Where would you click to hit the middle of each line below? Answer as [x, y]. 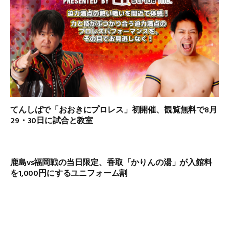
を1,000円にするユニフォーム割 [69, 174]
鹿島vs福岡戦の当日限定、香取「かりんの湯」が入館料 [111, 163]
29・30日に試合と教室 [52, 121]
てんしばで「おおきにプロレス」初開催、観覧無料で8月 [114, 110]
